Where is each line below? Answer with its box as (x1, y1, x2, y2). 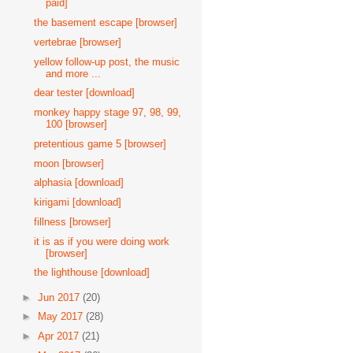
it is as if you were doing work (34, 235, 170, 247)
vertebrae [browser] (34, 35, 122, 48)
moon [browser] (34, 157, 105, 169)
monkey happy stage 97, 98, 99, (34, 106, 182, 118)
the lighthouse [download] (34, 266, 150, 279)
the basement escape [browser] (34, 17, 178, 28)
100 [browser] (46, 118, 108, 130)
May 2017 (37, 310, 86, 323)
